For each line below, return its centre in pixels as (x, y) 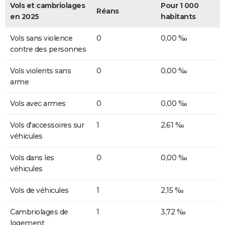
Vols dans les (32, 157)
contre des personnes (48, 49)
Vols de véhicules (39, 190)
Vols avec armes (38, 103)
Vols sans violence (41, 38)
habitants (178, 16)
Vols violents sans (40, 71)
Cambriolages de (39, 212)
